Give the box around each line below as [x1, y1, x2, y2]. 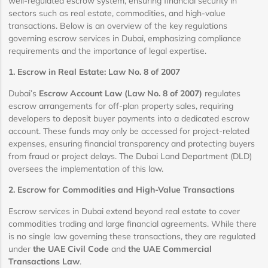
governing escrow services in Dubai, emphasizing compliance [8, 33, 241, 44]
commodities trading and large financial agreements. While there [8, 218, 257, 229]
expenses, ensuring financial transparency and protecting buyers [8, 138, 255, 149]
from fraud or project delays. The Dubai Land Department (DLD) [8, 150, 252, 162]
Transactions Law [8, 255, 80, 267]
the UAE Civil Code [33, 243, 109, 254]
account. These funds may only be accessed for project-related [8, 125, 249, 136]
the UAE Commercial [128, 243, 212, 254]
